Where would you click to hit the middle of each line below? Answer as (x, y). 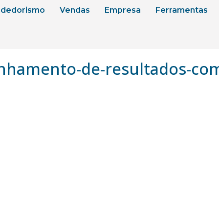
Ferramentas (181, 10)
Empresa (122, 10)
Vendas (75, 10)
